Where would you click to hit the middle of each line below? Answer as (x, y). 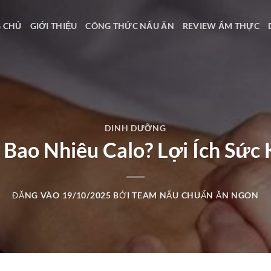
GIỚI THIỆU (54, 25)
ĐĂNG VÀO (37, 195)
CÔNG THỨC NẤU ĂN (130, 25)
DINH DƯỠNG (135, 128)
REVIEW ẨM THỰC (221, 25)
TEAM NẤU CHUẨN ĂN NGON (195, 195)
